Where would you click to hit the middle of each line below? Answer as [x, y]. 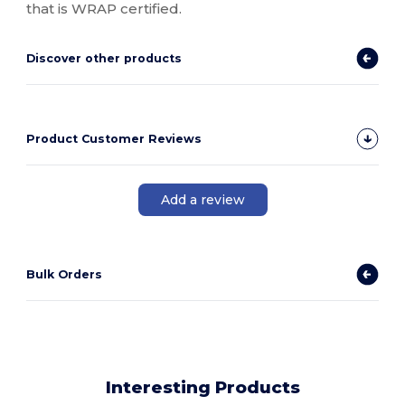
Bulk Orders [65, 275]
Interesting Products [202, 388]
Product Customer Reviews [114, 139]
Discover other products [104, 59]
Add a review [202, 199]
